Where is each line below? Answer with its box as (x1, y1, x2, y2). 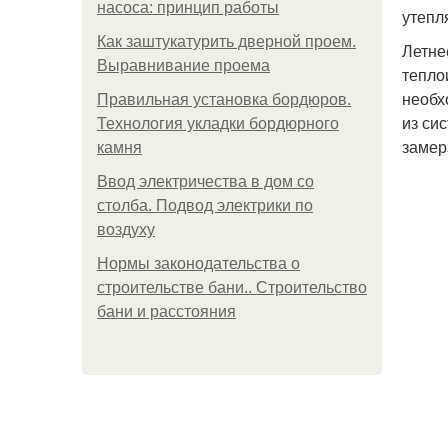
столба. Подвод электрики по (97, 197, 313, 214)
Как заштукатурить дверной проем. (97, 33, 356, 50)
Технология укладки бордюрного (97, 115, 339, 132)
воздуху (97, 221, 155, 238)
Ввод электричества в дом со (97, 173, 314, 190)
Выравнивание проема (97, 57, 270, 74)
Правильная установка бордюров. (97, 91, 351, 108)
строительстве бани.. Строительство (97, 279, 367, 296)
